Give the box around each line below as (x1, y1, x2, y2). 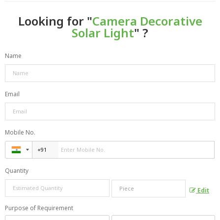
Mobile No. (5, 128, 35, 137)
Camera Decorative (92, 12, 202, 29)
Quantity (5, 166, 28, 175)
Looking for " (18, 12, 92, 29)
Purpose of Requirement (5, 203, 73, 212)
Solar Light (72, 24, 134, 41)
